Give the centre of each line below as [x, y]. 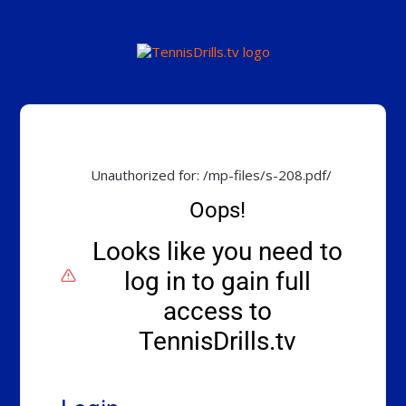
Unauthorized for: [147, 175]
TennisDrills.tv [218, 342]
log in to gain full [218, 282]
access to [218, 312]
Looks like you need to [218, 252]
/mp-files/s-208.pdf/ [268, 175]
